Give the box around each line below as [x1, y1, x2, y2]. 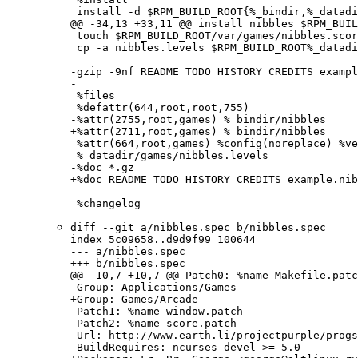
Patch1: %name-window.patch [70, 305, 243, 318]
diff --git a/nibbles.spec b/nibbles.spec [70, 221, 326, 234]
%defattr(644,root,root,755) [70, 101, 249, 114]
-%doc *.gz [70, 161, 134, 174]
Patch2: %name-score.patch [70, 317, 237, 330]
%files [70, 89, 115, 102]
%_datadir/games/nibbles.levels [70, 149, 268, 162]
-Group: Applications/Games [70, 281, 237, 294]
